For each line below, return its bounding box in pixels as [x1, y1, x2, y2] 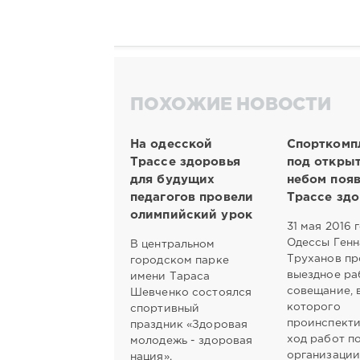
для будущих [130, 174, 215, 185]
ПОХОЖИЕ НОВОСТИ [130, 97, 331, 114]
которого [286, 301, 341, 312]
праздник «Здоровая [130, 319, 248, 329]
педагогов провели [130, 191, 254, 202]
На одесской [130, 138, 213, 149]
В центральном [130, 239, 215, 249]
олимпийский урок [130, 209, 252, 220]
